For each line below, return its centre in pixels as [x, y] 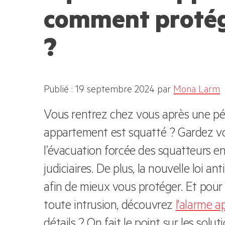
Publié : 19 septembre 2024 [99, 91]
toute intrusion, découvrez [110, 207]
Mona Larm [197, 91]
